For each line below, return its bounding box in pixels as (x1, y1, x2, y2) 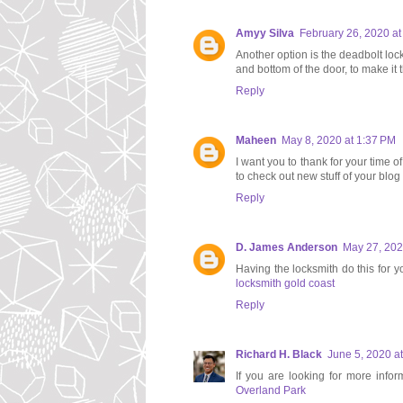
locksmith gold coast (236, 277, 335, 291)
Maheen (236, 134, 276, 148)
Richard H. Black (236, 348, 322, 362)
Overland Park (236, 384, 306, 398)
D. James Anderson (236, 241, 337, 255)
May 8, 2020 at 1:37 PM (282, 134, 396, 148)
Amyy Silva (236, 27, 294, 40)
